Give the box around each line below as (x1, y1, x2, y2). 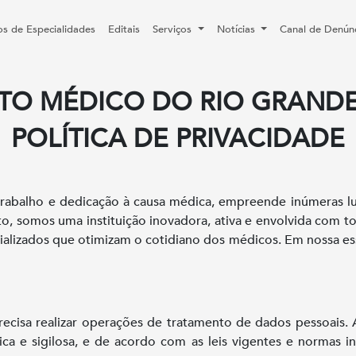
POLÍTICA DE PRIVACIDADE (11, 122, 345, 157)
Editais (108, 22, 141, 37)
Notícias (216, 22, 258, 37)
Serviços (153, 22, 195, 37)
